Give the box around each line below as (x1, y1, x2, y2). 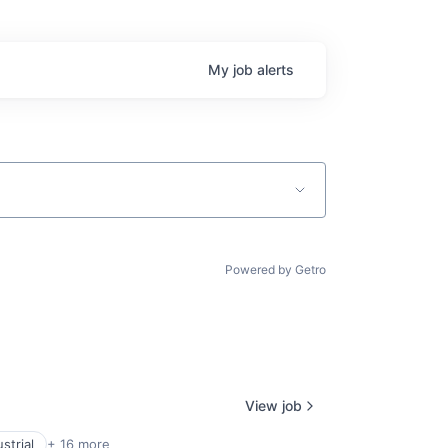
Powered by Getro (225, 262, 326, 277)
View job (245, 396, 302, 414)
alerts (257, 61, 294, 78)
